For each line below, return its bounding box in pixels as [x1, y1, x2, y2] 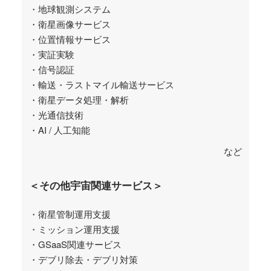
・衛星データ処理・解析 [29, 93, 129, 106]
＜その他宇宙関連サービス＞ [29, 178, 163, 193]
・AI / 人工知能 [29, 123, 90, 137]
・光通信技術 [29, 108, 83, 122]
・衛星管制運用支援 [29, 207, 111, 221]
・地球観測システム [29, 2, 111, 16]
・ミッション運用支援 [29, 223, 120, 236]
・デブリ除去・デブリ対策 [29, 253, 138, 266]
